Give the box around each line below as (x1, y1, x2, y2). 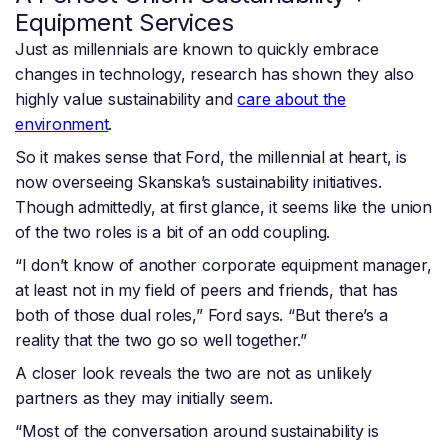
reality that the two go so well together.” (15, 330, 307, 351)
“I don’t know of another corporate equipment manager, (15, 255, 432, 276)
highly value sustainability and (15, 89, 238, 110)
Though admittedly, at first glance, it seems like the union (15, 197, 432, 218)
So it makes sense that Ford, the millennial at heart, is (15, 147, 407, 168)
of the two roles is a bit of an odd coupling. (15, 222, 331, 243)
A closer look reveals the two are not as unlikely (15, 363, 373, 384)
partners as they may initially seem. (15, 388, 273, 409)
